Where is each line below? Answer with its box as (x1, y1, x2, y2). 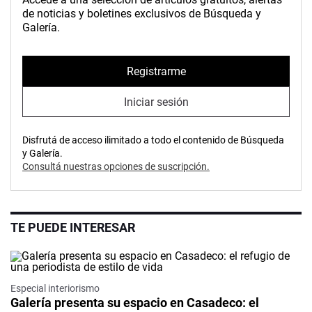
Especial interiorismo (10, 283, 100, 295)
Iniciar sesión (123, 95, 189, 109)
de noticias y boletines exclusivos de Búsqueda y (22, 7, 261, 21)
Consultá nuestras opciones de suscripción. (22, 161, 210, 173)
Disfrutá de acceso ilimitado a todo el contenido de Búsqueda (22, 134, 284, 146)
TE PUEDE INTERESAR (10, 220, 135, 235)
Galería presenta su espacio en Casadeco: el (10, 295, 259, 311)
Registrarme (126, 64, 186, 78)
